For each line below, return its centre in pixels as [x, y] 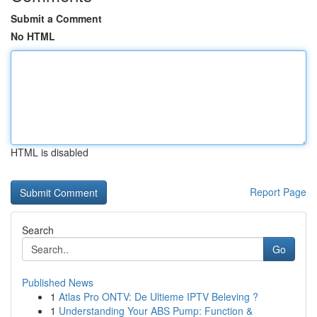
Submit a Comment [56, 18]
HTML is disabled [50, 152]
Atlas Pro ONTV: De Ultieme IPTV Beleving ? [158, 296]
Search [38, 230]
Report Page [278, 192]
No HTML [33, 36]
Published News [58, 282]
